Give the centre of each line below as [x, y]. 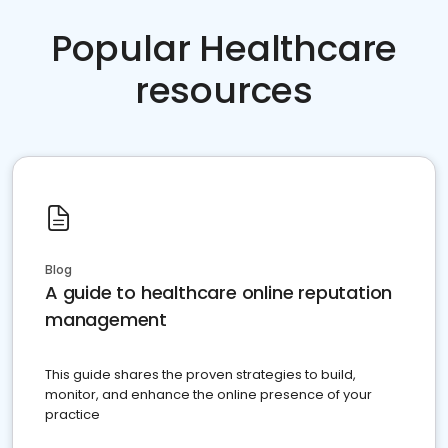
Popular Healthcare [224, 48]
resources [224, 90]
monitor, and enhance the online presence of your [208, 394]
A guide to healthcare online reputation [219, 292]
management [106, 319]
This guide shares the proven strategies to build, [200, 374]
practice [72, 414]
